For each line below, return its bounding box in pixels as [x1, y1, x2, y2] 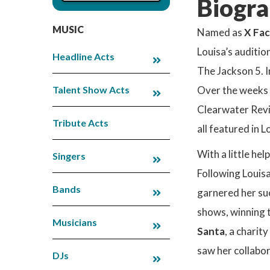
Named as [197, 25, 244, 39]
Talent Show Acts [52, 83, 130, 95]
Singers [52, 149, 86, 162]
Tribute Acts [52, 116, 108, 128]
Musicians [52, 216, 97, 228]
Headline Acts [52, 50, 115, 62]
